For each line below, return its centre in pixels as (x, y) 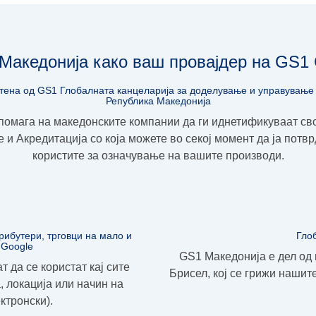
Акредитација (52, 138)
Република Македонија (158, 101)
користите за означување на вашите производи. (158, 155)
